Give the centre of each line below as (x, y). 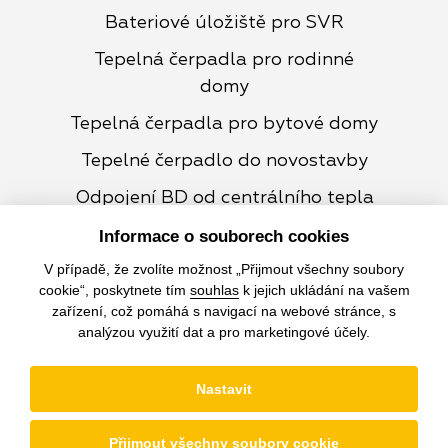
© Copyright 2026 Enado (224, 380)
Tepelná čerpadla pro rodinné (224, 60)
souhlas (214, 290)
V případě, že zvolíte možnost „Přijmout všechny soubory (224, 269)
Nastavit (224, 388)
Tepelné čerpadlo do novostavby (224, 161)
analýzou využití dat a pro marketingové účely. (224, 332)
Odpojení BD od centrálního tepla (224, 198)
